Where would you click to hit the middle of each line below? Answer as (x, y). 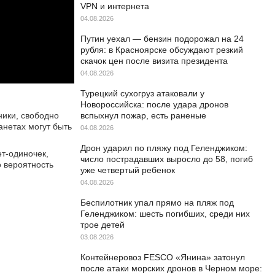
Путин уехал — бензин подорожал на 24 (162, 39)
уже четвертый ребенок (128, 170)
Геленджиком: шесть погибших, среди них (165, 214)
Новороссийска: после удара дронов (154, 104)
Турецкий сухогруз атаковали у (142, 93)
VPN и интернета (115, 6)
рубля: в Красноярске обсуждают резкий (162, 50)
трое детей (103, 225)
